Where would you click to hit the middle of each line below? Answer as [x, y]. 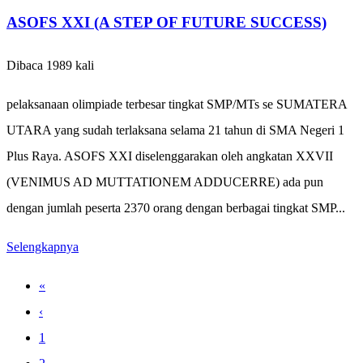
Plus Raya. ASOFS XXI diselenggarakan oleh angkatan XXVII [170, 156]
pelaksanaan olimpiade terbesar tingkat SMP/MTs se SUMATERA [177, 105]
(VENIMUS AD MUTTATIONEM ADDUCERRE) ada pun [165, 182]
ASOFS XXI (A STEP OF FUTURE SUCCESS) [167, 23]
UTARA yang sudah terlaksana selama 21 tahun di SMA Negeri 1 [175, 130]
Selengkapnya [43, 247]
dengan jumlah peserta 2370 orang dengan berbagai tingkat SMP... [176, 208]
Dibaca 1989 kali [50, 66]
